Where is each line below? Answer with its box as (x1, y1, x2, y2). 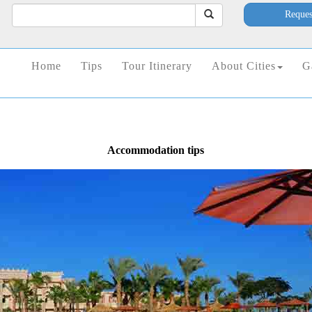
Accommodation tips (107, 144, 205, 157)
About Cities (212, 60, 276, 72)
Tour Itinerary (122, 60, 192, 72)
